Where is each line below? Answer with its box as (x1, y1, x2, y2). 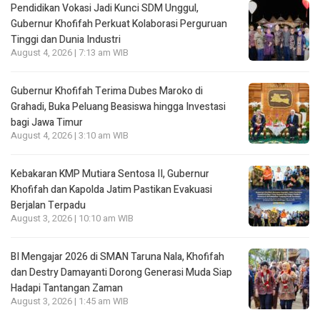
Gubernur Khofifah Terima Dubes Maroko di (11, 83, 203, 99)
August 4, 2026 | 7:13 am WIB (11, 46, 129, 59)
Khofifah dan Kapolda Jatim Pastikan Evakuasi (11, 181, 212, 197)
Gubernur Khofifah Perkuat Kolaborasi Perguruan (11, 16, 227, 31)
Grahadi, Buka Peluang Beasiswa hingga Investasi (11, 99, 226, 114)
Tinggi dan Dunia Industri (11, 31, 121, 47)
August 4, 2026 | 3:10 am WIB (11, 129, 129, 142)
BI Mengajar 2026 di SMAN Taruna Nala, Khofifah (11, 249, 224, 264)
